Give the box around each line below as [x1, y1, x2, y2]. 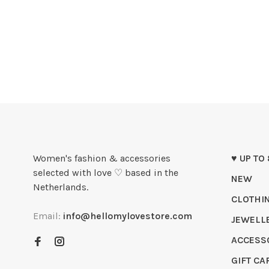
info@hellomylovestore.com [63, 210, 192, 222]
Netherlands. [33, 181, 88, 193]
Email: [33, 210, 63, 222]
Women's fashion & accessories [33, 152, 171, 164]
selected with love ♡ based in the [33, 166, 178, 178]
